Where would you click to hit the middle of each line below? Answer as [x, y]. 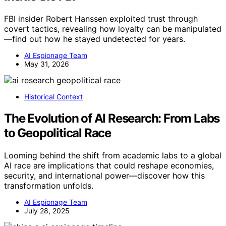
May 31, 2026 [47, 64]
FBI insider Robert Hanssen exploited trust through [101, 19]
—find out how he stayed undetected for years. [95, 39]
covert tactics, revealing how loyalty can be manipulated [113, 29]
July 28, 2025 [47, 211]
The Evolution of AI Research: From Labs [112, 119]
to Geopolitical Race [58, 133]
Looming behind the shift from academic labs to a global [113, 156]
